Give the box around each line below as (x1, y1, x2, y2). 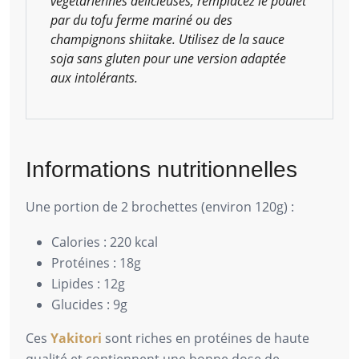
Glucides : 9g (51, 296, 127, 314)
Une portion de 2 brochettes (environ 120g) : (26, 198, 294, 216)
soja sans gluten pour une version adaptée (50, 50, 286, 68)
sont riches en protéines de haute (102, 329, 309, 348)
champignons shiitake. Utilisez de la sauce (50, 30, 284, 49)
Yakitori (50, 329, 102, 348)
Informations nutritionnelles (26, 157, 297, 183)
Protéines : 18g (51, 254, 141, 272)
